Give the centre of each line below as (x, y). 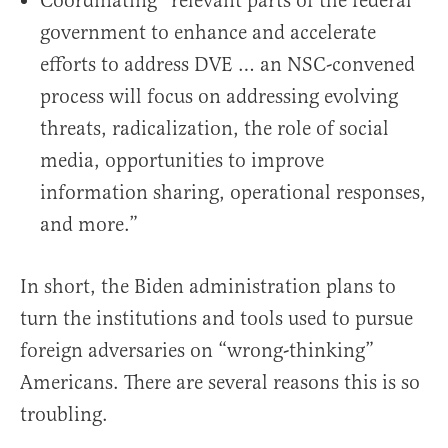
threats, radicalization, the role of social (214, 129)
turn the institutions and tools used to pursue (216, 319)
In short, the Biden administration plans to (208, 287)
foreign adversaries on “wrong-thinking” (197, 351)
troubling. (64, 415)
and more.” (89, 225)
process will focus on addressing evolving (219, 97)
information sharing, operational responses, (233, 193)
